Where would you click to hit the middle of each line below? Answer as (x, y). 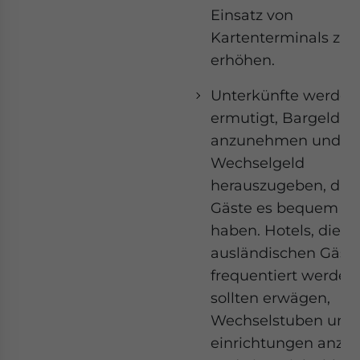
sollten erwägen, (270, 298)
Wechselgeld (258, 163)
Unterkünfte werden (284, 95)
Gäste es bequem (274, 208)
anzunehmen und (276, 140)
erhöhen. (243, 60)
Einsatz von (252, 15)
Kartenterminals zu (280, 37)
